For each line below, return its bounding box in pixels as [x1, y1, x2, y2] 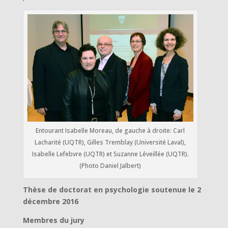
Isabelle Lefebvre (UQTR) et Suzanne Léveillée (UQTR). [32, 150, 189, 159]
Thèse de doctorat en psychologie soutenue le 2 [22, 185, 201, 195]
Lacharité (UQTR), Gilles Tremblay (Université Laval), [35, 138, 186, 147]
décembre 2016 [22, 196, 78, 207]
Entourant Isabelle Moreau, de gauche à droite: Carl [36, 126, 185, 135]
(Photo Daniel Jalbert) [79, 161, 141, 170]
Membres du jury [22, 215, 84, 225]
